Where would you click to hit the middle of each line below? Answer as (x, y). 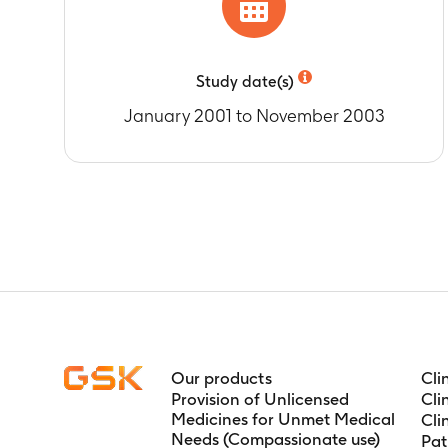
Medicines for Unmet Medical (283, 419)
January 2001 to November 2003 (254, 115)
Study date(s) (245, 81)
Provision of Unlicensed (260, 399)
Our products (221, 378)
